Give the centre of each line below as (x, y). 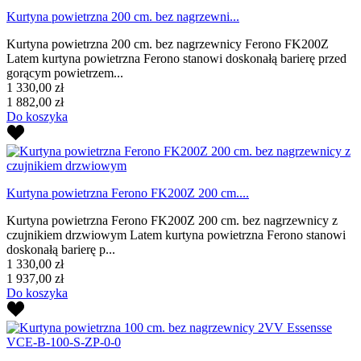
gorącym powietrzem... (65, 73)
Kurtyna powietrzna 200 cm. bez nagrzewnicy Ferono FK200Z (168, 44)
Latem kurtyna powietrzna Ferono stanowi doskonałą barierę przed (176, 58)
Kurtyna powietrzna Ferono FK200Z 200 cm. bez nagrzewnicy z (172, 220)
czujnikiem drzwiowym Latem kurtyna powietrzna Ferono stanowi (176, 234)
